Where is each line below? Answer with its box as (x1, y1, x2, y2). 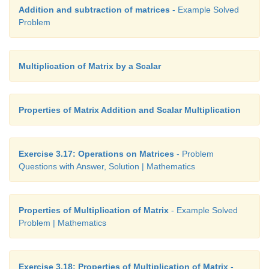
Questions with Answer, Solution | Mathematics (19, 162, 195, 172)
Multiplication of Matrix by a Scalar (19, 61, 161, 71)
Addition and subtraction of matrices (19, 5, 170, 15)
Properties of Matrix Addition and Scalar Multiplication (19, 105, 241, 115)
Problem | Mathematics (19, 218, 106, 228)
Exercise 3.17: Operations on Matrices (19, 149, 174, 159)
